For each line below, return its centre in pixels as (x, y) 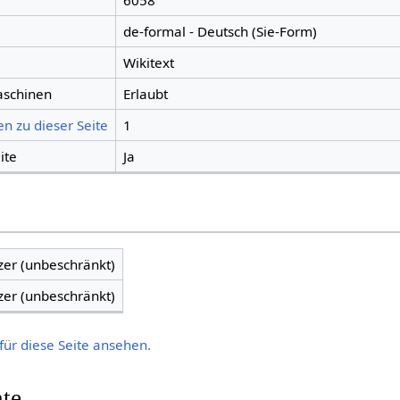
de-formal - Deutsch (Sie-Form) (220, 32)
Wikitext (148, 63)
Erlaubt (145, 94)
